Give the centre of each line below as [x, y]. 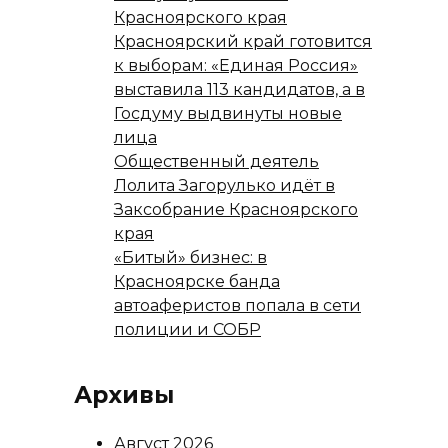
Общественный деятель [216, 162]
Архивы [124, 395]
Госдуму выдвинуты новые [228, 114]
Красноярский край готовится [243, 42]
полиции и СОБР [187, 330]
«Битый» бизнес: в [190, 258]
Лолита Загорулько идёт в [224, 186]
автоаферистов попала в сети [237, 306]
